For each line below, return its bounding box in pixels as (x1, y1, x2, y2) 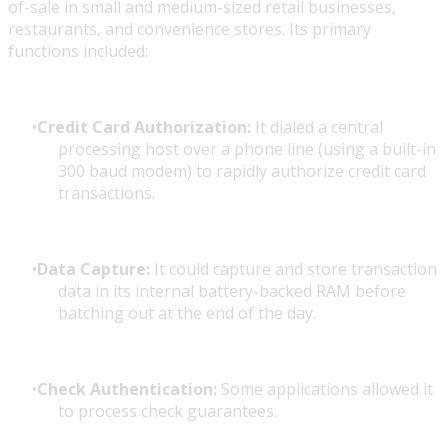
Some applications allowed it (217, 378, 433, 401)
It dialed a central (251, 116, 383, 139)
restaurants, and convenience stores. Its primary (8, 18, 371, 41)
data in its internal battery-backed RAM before (58, 280, 406, 303)
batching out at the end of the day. (58, 302, 316, 325)
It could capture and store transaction (150, 258, 437, 281)
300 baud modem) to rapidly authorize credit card (58, 160, 426, 183)
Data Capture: (37, 258, 150, 281)
